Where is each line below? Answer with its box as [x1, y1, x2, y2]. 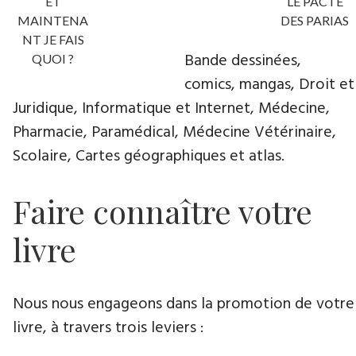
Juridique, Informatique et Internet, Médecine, [13, 96, 330, 122]
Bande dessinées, [184, 48, 301, 75]
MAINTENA [17, 13, 89, 29]
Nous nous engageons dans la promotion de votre [13, 292, 354, 318]
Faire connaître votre [13, 190, 312, 233]
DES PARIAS [281, 13, 350, 29]
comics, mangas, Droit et [184, 72, 354, 99]
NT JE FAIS [21, 32, 84, 48]
